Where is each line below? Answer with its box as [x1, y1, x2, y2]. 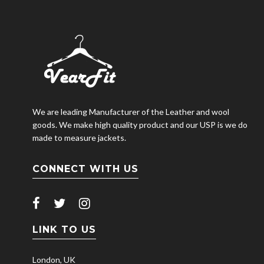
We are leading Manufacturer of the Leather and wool [32, 106, 229, 117]
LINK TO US [32, 223, 96, 235]
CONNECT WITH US [32, 163, 138, 174]
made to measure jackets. [32, 132, 126, 143]
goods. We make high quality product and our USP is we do [32, 119, 247, 130]
